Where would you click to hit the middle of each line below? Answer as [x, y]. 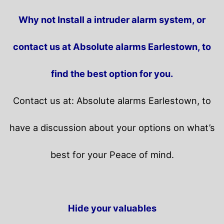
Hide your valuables [112, 208]
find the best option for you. [112, 74]
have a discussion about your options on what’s [112, 128]
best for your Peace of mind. [112, 155]
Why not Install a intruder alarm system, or [112, 20]
